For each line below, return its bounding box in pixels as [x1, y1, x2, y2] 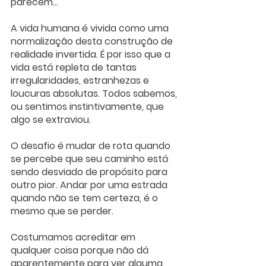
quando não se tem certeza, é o [11, 191, 160, 205]
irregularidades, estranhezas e [11, 73, 151, 87]
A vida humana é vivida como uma [11, 21, 171, 35]
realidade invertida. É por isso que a [11, 47, 173, 61]
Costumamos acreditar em [11, 230, 138, 244]
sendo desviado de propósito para [11, 164, 170, 179]
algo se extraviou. [11, 112, 91, 126]
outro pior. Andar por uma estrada [11, 178, 170, 192]
